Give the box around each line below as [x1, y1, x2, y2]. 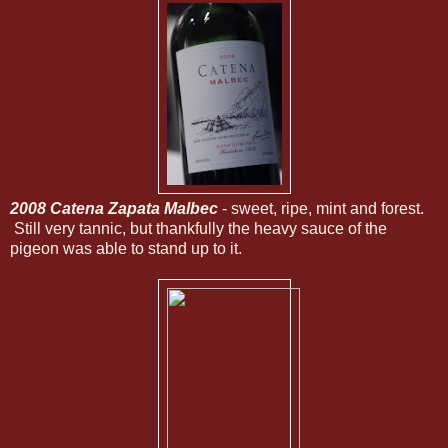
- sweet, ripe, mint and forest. [218, 199, 424, 217]
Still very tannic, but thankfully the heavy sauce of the [10, 219, 387, 237]
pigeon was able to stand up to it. [10, 239, 242, 257]
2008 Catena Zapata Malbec [10, 199, 218, 217]
